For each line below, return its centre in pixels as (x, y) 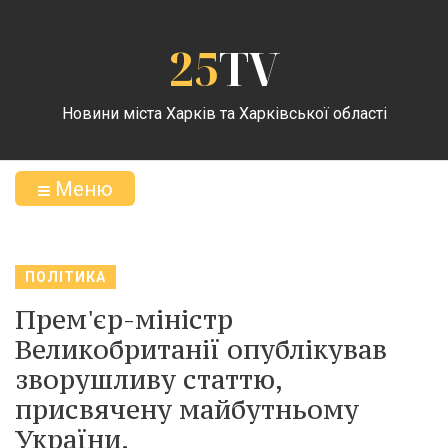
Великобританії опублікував (201, 349)
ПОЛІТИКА (65, 277)
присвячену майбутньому (187, 409)
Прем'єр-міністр (124, 319)
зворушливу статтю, (148, 379)
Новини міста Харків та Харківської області (224, 113)
